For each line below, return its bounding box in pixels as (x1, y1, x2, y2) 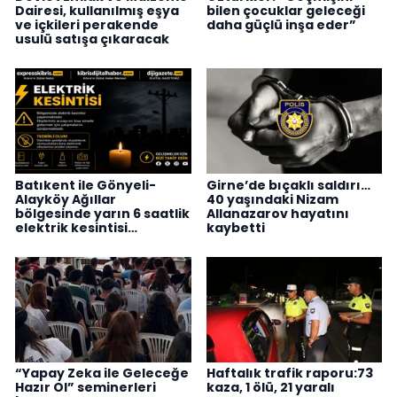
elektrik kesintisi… (15, 218, 137, 237)
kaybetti (206, 218, 265, 237)
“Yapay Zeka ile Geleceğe (15, 364, 189, 383)
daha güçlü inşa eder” (206, 15, 356, 34)
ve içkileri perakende (15, 15, 159, 34)
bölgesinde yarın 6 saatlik (15, 204, 190, 222)
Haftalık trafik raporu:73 (206, 364, 373, 383)
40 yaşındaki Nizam (206, 190, 339, 208)
